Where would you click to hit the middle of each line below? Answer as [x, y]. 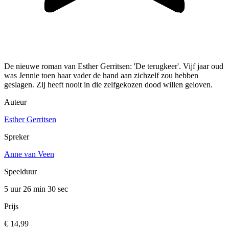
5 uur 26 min [26, 189]
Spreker [17, 137]
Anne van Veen [29, 154]
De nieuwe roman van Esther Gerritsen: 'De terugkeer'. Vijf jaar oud [114, 66]
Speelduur [20, 172]
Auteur [15, 102]
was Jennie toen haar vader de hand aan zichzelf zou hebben [101, 76]
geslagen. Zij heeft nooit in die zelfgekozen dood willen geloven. [108, 85]
